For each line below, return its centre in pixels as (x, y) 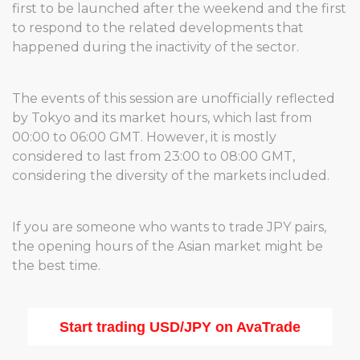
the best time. (56, 266)
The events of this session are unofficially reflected (174, 98)
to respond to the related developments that (158, 28)
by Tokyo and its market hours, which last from (162, 118)
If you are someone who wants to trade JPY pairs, (169, 227)
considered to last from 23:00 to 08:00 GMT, (153, 156)
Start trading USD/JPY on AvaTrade (180, 327)
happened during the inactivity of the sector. (155, 47)
